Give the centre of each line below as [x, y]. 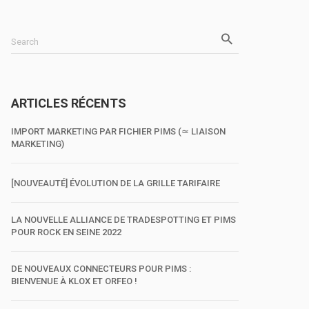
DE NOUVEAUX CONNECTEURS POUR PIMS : [101, 269]
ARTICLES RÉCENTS [69, 103]
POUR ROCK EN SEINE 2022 [66, 232]
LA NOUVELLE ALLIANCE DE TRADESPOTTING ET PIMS [123, 220]
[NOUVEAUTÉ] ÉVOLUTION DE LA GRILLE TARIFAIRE [116, 183]
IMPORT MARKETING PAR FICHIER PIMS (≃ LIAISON [118, 131]
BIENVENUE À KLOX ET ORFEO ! [74, 281]
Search [25, 42]
